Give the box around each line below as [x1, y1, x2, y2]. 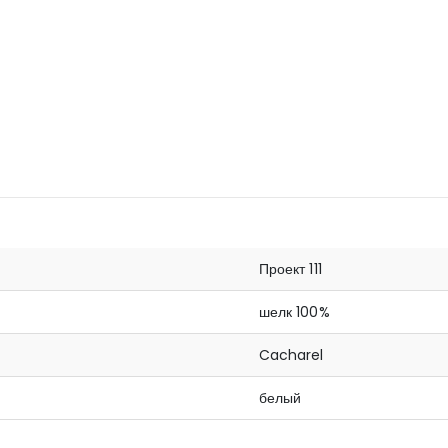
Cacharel [259, 344, 324, 365]
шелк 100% [259, 301, 330, 322]
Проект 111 [259, 258, 322, 279]
